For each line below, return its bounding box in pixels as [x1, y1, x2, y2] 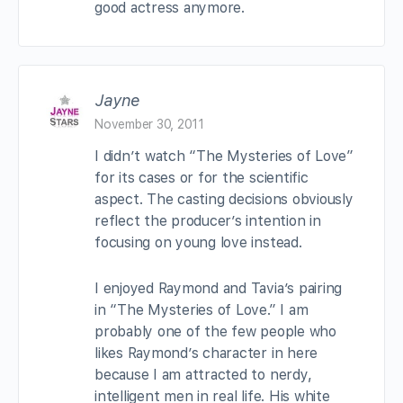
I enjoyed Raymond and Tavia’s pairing [94, 279, 343, 297]
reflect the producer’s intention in [94, 211, 321, 229]
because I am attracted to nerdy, [94, 365, 312, 383]
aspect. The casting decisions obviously [94, 190, 354, 208]
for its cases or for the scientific [94, 168, 309, 186]
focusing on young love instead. [94, 233, 302, 251]
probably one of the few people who [94, 322, 336, 340]
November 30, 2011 [94, 116, 204, 131]
